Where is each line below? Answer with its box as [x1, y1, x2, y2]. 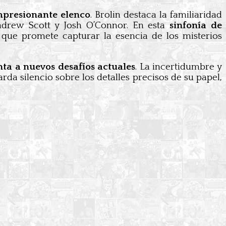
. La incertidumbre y [135, 62, 222, 72]
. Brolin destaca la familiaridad [90, 10, 222, 20]
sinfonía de [169, 20, 222, 31]
